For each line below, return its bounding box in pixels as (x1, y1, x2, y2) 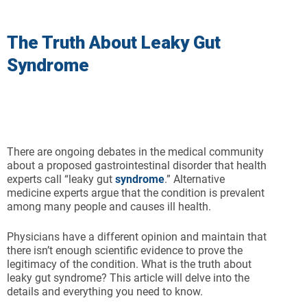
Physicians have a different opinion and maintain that (7, 230, 267, 244)
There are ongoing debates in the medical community (7, 145, 264, 159)
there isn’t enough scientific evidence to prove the (7, 244, 243, 258)
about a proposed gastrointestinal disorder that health (7, 159, 267, 173)
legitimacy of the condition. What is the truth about (7, 258, 251, 271)
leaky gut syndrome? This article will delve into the (7, 271, 249, 285)
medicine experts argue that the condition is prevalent (7, 186, 265, 200)
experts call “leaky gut (7, 173, 112, 186)
